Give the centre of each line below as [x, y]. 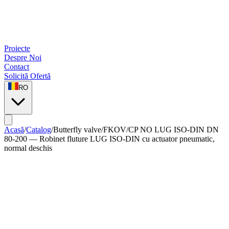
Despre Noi [23, 58]
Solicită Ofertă [27, 76]
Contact [17, 67]
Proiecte [17, 48]
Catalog [39, 130]
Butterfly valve [77, 130]
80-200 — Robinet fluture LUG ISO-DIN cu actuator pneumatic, [109, 139]
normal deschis [28, 148]
